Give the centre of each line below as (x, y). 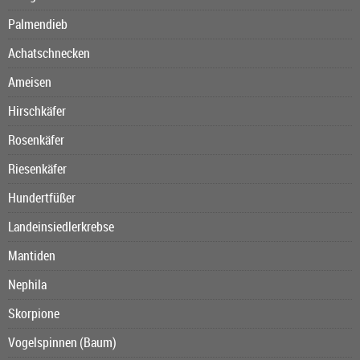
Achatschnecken (49, 53)
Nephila (27, 285)
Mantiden (32, 256)
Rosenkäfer (36, 140)
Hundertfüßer (42, 198)
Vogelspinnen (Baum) (62, 343)
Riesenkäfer (37, 169)
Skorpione (34, 314)
